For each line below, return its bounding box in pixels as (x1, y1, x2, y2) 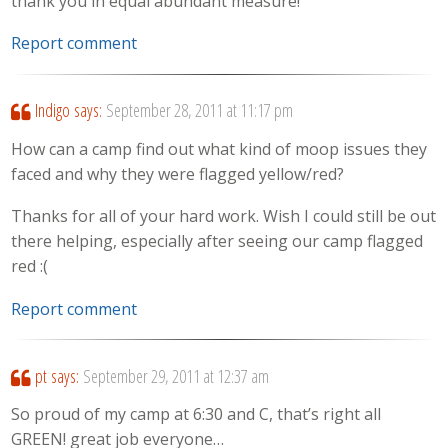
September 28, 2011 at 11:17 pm (105, 98, 293, 123)
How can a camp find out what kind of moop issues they (11, 137, 428, 160)
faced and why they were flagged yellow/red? (11, 162, 345, 185)
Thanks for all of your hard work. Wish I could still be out (11, 205, 437, 228)
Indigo (34, 98, 70, 123)
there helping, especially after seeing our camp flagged (11, 230, 424, 253)
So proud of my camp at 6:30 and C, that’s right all (11, 403, 382, 426)
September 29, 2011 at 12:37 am (82, 363, 269, 388)
